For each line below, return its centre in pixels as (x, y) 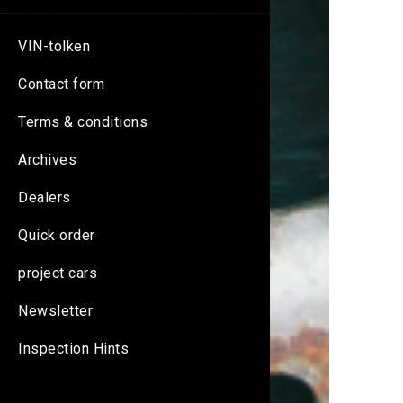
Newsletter (55, 311)
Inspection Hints (73, 349)
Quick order (57, 236)
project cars (58, 273)
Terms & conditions (83, 122)
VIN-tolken (54, 47)
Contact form (61, 85)
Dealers (45, 198)
